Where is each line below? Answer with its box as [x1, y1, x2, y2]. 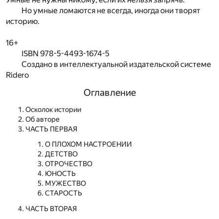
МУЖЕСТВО [45, 179, 86, 188]
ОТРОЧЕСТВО [45, 160, 92, 169]
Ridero [6, 70, 29, 80]
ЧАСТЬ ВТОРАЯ [25, 204, 77, 213]
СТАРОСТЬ [45, 189, 82, 198]
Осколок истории [25, 105, 81, 114]
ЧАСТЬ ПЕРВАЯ [25, 125, 77, 133]
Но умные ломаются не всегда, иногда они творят [22, 6, 200, 16]
